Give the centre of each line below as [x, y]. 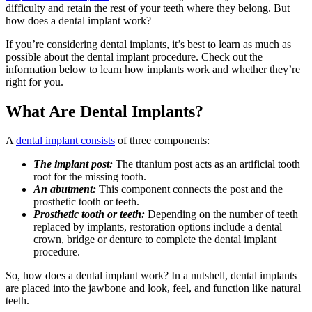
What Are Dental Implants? [104, 111]
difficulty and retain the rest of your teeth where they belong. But [148, 8]
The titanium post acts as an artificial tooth [206, 164]
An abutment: [65, 189]
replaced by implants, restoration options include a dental [158, 227]
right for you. [36, 81]
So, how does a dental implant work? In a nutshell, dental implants [151, 276]
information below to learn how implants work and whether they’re [153, 69]
